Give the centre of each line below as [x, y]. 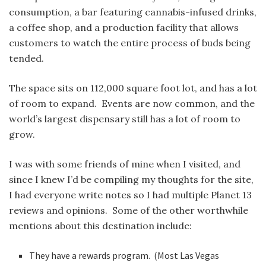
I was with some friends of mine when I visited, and [125, 164]
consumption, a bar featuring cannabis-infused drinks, [133, 12]
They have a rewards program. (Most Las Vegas [124, 256]
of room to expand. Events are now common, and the [132, 104]
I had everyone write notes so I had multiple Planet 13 [130, 195]
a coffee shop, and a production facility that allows [124, 28]
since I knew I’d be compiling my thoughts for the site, [131, 180]
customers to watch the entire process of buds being [130, 43]
